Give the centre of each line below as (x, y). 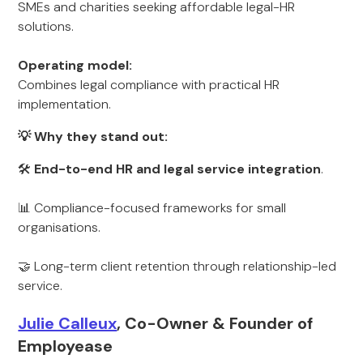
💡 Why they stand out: (93, 137)
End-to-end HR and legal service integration (178, 169)
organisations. (60, 227)
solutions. (46, 26)
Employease (66, 346)
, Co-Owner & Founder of (215, 323)
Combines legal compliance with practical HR (149, 85)
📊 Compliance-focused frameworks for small (152, 208)
